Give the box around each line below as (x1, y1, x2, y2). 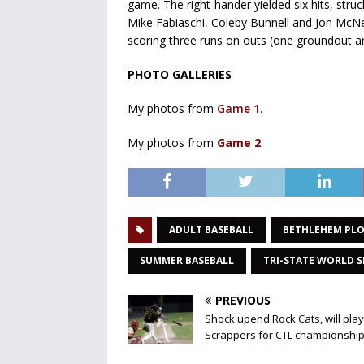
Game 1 (217, 101, 260, 117)
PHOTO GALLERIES (128, 67, 232, 83)
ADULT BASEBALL (169, 223, 253, 237)
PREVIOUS (215, 292, 271, 309)
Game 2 (217, 135, 261, 151)
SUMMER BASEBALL (140, 253, 234, 268)
